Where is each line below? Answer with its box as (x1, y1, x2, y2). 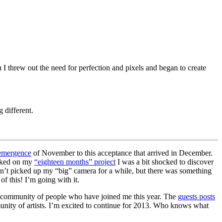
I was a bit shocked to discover (115, 158, 214, 166)
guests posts (178, 192, 215, 201)
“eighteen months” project (34, 158, 115, 166)
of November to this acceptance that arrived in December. (31, 149, 213, 158)
